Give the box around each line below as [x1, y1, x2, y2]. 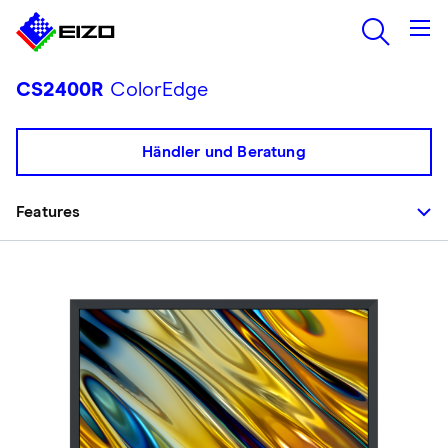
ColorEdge [104, 80, 209, 100]
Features [16, 204, 81, 220]
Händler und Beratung [142, 144, 306, 160]
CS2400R [16, 80, 105, 100]
